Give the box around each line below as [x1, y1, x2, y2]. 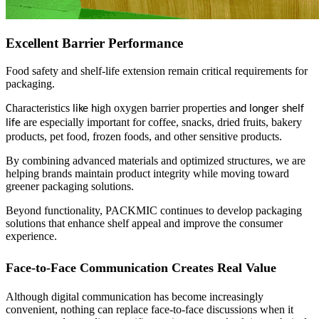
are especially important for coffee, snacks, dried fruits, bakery [23, 115, 302, 128]
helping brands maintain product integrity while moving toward [6, 167, 289, 179]
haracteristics [12, 101, 73, 114]
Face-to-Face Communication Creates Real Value [6, 260, 276, 275]
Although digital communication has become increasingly [6, 290, 263, 303]
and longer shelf [229, 103, 304, 115]
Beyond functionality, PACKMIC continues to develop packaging [6, 204, 302, 216]
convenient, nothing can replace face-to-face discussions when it [6, 303, 293, 315]
